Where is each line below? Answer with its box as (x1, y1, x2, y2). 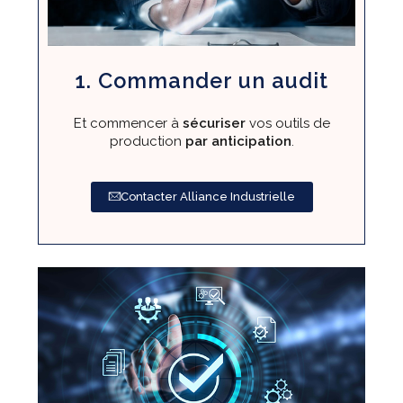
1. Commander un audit (75, 68, 328, 94)
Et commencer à (73, 115, 183, 132)
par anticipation (184, 133, 291, 150)
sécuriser (182, 115, 246, 132)
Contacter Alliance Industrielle (120, 190, 295, 204)
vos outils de (245, 115, 330, 132)
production (109, 133, 185, 150)
